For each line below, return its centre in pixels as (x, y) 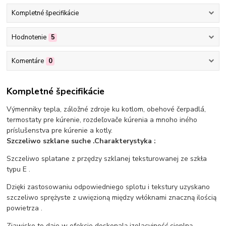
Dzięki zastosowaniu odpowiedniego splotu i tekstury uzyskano (108, 187)
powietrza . (25, 208)
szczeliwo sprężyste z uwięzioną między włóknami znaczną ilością (112, 198)
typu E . (19, 169)
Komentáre (27, 61)
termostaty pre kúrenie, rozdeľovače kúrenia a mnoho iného (102, 120)
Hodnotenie (29, 37)
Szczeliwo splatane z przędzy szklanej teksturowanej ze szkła (107, 159)
